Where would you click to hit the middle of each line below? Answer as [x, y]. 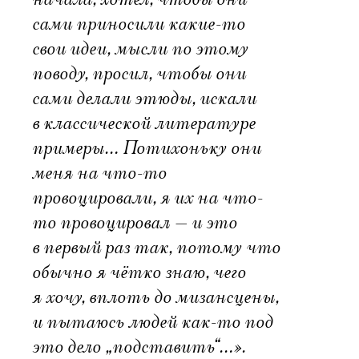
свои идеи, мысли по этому [140, 49]
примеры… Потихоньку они [147, 148]
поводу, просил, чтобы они [139, 74]
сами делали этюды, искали [144, 99]
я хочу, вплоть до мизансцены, [155, 297]
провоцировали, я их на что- [147, 198]
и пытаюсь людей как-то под [153, 322]
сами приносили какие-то [139, 24]
